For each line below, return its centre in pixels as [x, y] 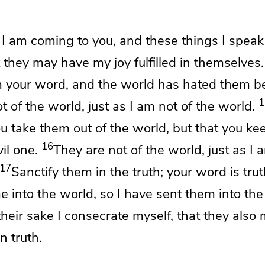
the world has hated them [176, 84]
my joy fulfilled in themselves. [178, 62]
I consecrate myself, [115, 216]
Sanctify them [52, 172]
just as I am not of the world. [172, 106]
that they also [216, 216]
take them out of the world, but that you [129, 128]
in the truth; [130, 172]
